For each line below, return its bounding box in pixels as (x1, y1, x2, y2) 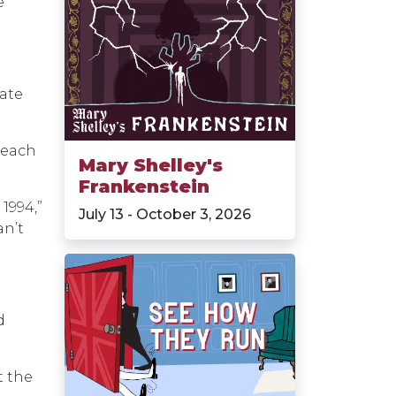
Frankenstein (79, 175, 209, 197)
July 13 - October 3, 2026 (79, 205, 251, 223)
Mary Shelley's (79, 154, 223, 176)
